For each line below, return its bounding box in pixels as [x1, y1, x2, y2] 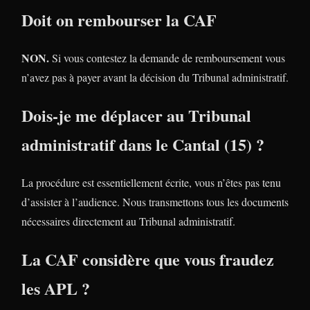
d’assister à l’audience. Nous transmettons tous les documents [21, 194, 289, 209]
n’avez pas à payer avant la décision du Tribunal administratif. [21, 69, 289, 84]
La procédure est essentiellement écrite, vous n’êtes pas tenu [21, 174, 281, 190]
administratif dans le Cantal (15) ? [21, 131, 264, 156]
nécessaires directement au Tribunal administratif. [21, 213, 235, 228]
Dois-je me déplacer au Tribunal [21, 102, 251, 127]
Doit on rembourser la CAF [21, 8, 217, 32]
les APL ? [21, 275, 90, 300]
